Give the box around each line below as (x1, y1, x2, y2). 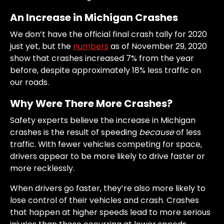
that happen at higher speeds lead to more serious (10, 206, 210, 218)
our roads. (10, 76, 49, 88)
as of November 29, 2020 (108, 40, 207, 52)
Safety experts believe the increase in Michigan (10, 114, 195, 126)
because (139, 126, 174, 138)
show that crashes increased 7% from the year (10, 52, 194, 64)
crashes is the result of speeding (10, 126, 139, 138)
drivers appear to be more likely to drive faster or (10, 150, 205, 162)
